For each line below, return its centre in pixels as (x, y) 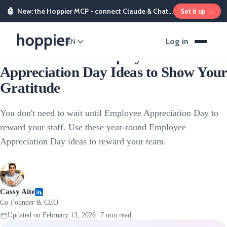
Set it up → (197, 11)
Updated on (25, 215)
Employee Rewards (35, 30)
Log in (177, 41)
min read (118, 215)
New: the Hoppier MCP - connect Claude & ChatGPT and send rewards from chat (93, 11)
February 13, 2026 (69, 215)
